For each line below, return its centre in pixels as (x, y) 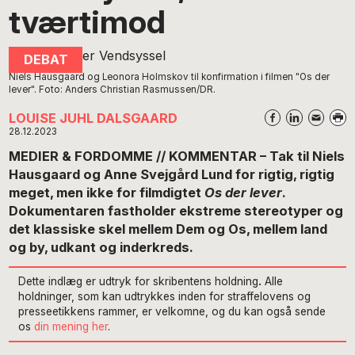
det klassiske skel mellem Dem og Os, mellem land (168, 229)
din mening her (71, 326)
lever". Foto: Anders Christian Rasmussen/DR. (113, 89)
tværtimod (88, 21)
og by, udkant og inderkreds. (101, 247)
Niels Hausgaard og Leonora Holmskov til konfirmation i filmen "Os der (170, 76)
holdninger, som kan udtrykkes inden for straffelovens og (165, 296)
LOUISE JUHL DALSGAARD (94, 118)
